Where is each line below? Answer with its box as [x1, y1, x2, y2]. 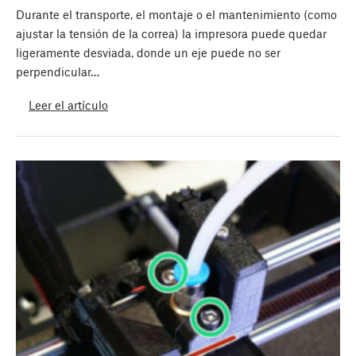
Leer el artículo [29, 97, 108, 112]
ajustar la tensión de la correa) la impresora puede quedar [16, 26, 327, 41]
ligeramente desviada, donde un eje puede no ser [16, 45, 281, 60]
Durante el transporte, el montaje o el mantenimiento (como [16, 7, 337, 22]
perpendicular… [16, 64, 99, 79]
